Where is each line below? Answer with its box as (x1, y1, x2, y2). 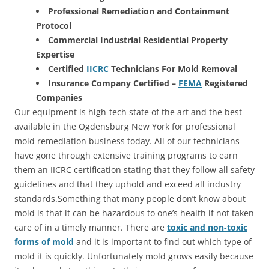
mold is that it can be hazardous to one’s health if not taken (14, 207, 254, 219)
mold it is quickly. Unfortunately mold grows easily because (14, 250, 253, 262)
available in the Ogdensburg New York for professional (14, 120, 235, 132)
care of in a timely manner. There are (14, 221, 167, 233)
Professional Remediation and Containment (48, 5, 229, 17)
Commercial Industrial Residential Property (48, 34, 228, 46)
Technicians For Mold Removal (109, 62, 237, 74)
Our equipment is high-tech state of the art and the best (14, 106, 242, 118)
